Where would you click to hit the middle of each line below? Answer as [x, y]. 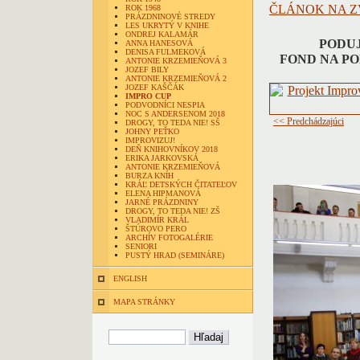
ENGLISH [130, 278]
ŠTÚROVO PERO [156, 229]
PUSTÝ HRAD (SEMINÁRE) [175, 255]
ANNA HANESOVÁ [159, 43]
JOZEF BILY [147, 70]
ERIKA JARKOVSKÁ [162, 158]
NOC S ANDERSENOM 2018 [175, 114]
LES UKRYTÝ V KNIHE [167, 25]
